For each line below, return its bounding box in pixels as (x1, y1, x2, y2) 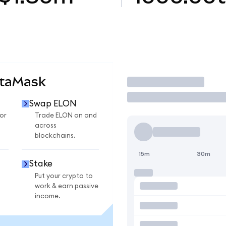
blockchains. (35, 132, 76, 140)
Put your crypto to (35, 172, 93, 180)
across (35, 122, 56, 130)
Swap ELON (29, 99, 77, 108)
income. (35, 192, 61, 200)
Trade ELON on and (35, 112, 97, 120)
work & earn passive (35, 182, 98, 190)
